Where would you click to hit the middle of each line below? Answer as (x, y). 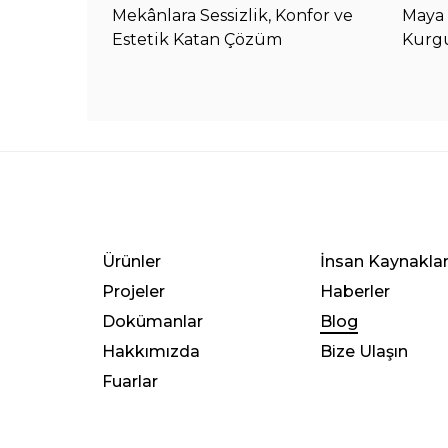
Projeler (133, 292)
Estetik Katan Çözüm (197, 40)
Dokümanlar (152, 322)
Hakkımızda (151, 352)
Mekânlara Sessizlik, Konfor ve (232, 16)
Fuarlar (130, 382)
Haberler (354, 292)
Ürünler (131, 262)
